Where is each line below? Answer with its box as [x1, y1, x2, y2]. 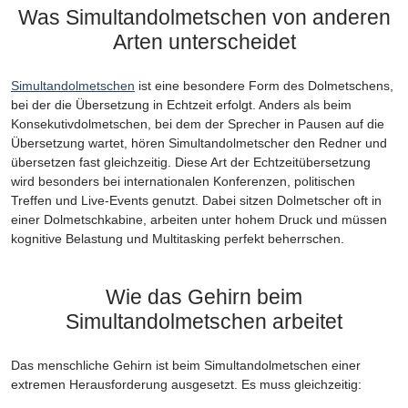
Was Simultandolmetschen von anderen [17, 5, 391, 30]
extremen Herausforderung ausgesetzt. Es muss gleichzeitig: [11, 377, 362, 393]
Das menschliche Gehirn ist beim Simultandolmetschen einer [11, 358, 361, 373]
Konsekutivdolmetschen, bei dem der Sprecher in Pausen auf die [11, 117, 384, 132]
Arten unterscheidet [112, 30, 296, 55]
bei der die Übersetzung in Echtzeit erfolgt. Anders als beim [11, 97, 352, 113]
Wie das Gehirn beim [106, 285, 302, 310]
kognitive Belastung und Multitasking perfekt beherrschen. [11, 231, 344, 247]
